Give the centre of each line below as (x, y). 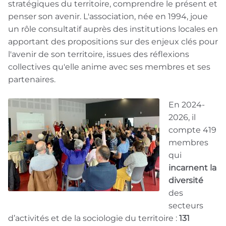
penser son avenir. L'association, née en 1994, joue (108, 16)
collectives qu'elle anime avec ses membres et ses (109, 67)
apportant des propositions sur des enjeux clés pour (113, 42)
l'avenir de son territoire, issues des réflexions (99, 54)
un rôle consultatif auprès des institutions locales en (113, 29)
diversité (186, 180)
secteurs (186, 206)
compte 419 (192, 130)
